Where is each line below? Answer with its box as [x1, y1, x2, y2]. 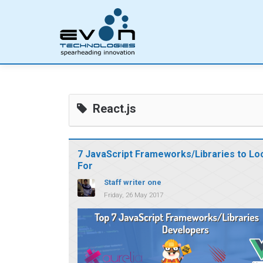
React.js [93, 102, 137, 116]
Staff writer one [104, 177, 161, 187]
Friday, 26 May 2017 [104, 191, 163, 200]
